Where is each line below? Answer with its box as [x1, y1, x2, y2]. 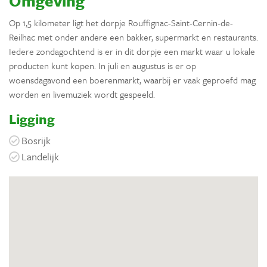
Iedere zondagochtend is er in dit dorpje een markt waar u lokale [9, 44, 255, 58]
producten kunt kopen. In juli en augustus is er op [9, 58, 196, 72]
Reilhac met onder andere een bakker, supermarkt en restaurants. [9, 30, 258, 44]
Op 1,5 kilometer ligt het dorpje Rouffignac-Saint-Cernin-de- [9, 15, 233, 29]
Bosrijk [21, 132, 51, 148]
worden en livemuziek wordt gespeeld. [9, 87, 155, 101]
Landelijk [21, 148, 59, 164]
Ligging [9, 108, 55, 129]
